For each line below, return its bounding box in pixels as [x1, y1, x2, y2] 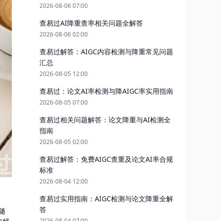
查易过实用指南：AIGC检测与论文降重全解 [39, 194, 173, 203]
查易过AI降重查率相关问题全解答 [39, 18, 143, 28]
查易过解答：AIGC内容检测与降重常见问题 [39, 47, 173, 56]
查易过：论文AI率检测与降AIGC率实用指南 [39, 86, 173, 96]
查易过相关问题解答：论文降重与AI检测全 [39, 115, 171, 124]
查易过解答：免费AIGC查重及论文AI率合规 [39, 154, 173, 164]
